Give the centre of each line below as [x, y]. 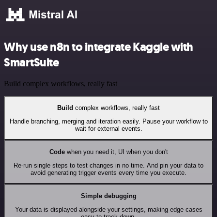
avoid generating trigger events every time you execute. [108, 173]
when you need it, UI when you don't [116, 152]
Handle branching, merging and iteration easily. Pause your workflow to [108, 122]
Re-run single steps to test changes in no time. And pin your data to [108, 166]
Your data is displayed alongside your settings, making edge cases [108, 210]
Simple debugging [108, 196]
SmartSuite [31, 62]
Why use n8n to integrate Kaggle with [99, 47]
